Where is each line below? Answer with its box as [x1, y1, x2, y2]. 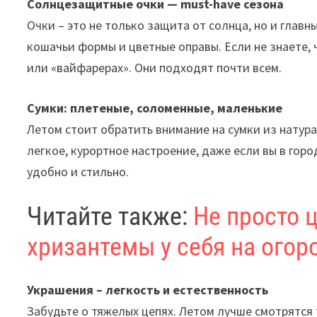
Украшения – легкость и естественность [27, 282, 269, 299]
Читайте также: [27, 202, 194, 231]
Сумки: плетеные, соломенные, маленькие [27, 100, 283, 116]
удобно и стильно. [27, 163, 129, 180]
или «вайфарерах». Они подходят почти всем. [27, 59, 282, 76]
